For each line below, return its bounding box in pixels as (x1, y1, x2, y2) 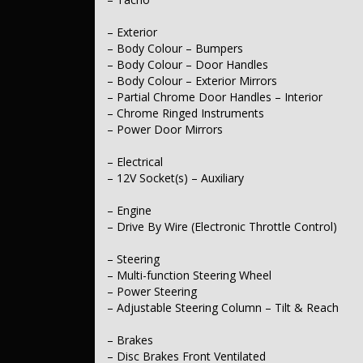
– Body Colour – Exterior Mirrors (107, 73, 277, 89)
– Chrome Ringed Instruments (107, 105, 264, 122)
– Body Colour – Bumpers (107, 41, 243, 57)
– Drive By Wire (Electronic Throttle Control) (107, 219, 337, 235)
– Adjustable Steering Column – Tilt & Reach (107, 300, 339, 316)
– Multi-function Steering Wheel (107, 267, 271, 284)
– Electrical (107, 154, 163, 170)
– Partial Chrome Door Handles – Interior (107, 89, 322, 105)
